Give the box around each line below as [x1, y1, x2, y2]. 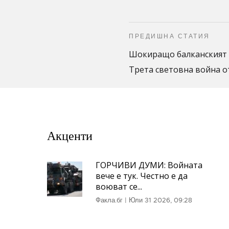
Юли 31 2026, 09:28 [129, 196, 192, 204]
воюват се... [96, 181, 142, 192]
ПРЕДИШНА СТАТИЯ [129, 32, 210, 40]
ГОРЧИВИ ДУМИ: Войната [96, 159, 202, 171]
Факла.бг [96, 196, 123, 204]
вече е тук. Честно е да [96, 170, 188, 181]
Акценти [47, 128, 93, 144]
